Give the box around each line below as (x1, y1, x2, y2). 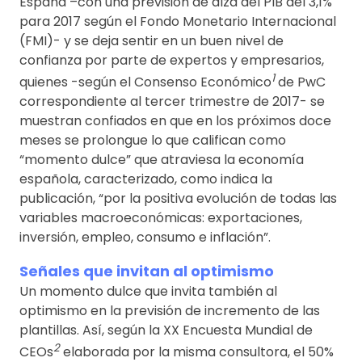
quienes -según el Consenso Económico (19, 73, 271, 92)
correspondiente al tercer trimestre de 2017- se (19, 92, 325, 112)
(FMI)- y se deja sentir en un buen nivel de (19, 31, 284, 50)
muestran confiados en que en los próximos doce (19, 112, 331, 131)
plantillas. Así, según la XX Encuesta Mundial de (19, 321, 313, 340)
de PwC (275, 73, 326, 92)
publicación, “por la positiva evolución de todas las (19, 189, 337, 208)
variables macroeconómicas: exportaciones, (19, 208, 302, 228)
